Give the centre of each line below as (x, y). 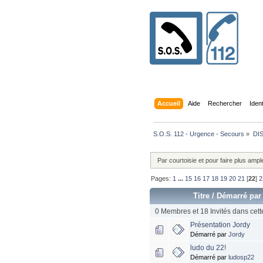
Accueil (168, 103)
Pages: (162, 179)
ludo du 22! (208, 248)
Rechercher (225, 103)
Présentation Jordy (220, 225)
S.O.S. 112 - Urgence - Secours (199, 134)
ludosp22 (242, 257)
